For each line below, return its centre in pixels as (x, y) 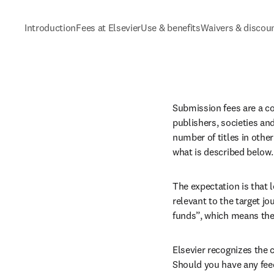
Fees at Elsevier (109, 28)
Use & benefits (171, 28)
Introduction (50, 28)
